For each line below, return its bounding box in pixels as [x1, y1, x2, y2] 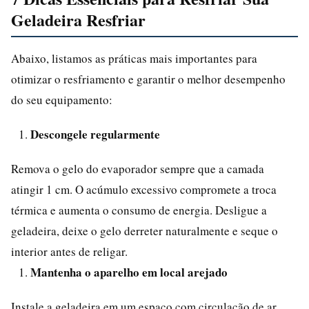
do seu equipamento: [11, 91, 112, 108]
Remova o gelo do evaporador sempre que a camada [11, 160, 264, 177]
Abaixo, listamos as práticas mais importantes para [11, 50, 257, 66]
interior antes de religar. [11, 243, 128, 259]
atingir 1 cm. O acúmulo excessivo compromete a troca [11, 181, 277, 197]
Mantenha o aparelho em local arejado [30, 263, 228, 281]
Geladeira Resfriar [11, 7, 146, 32]
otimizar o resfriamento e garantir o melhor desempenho [11, 70, 286, 87]
